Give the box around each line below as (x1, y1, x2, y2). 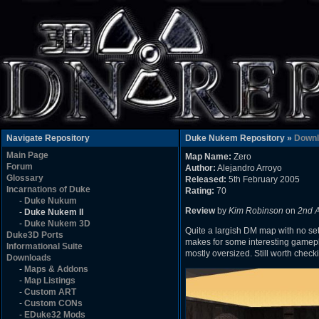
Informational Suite (6, 241, 83, 251)
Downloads (6, 253, 51, 263)
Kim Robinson (229, 206, 283, 216)
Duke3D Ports (6, 230, 63, 240)
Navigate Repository (6, 133, 90, 143)
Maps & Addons (24, 264, 88, 274)
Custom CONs (24, 298, 83, 308)
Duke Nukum (24, 196, 77, 206)
